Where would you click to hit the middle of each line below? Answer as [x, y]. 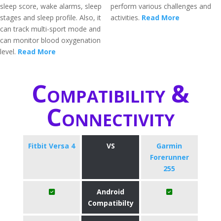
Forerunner [169, 157]
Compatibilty [110, 203]
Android [110, 192]
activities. [126, 18]
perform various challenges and [161, 6]
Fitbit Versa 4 [52, 146]
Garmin [169, 146]
